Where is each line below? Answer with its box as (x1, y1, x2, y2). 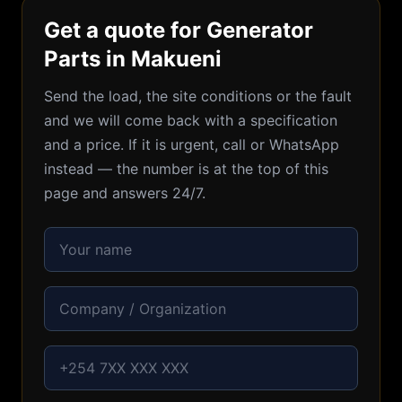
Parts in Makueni (44, 46, 222, 72)
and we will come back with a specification (44, 111, 337, 129)
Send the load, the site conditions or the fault (44, 87, 352, 105)
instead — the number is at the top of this (44, 160, 328, 178)
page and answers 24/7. (44, 184, 205, 202)
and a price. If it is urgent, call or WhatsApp (44, 135, 339, 153)
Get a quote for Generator (44, 17, 313, 43)
